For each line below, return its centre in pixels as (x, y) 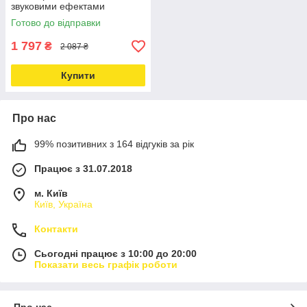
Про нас (34, 118)
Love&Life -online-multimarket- (77, 17)
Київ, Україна (63, 204)
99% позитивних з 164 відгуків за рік (114, 144)
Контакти (56, 229)
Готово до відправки (56, 23)
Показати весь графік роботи (106, 265)
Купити (78, 75)
